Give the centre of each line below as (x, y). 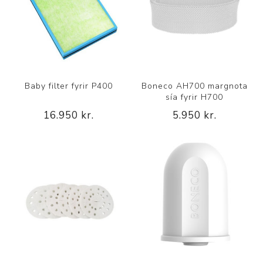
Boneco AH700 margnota (194, 86)
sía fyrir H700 (195, 97)
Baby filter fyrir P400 (68, 86)
